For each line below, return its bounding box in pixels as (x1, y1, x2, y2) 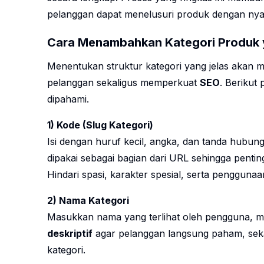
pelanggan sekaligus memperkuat (47, 77, 200, 89)
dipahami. (47, 93, 89, 105)
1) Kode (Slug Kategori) (47, 119, 153, 131)
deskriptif (47, 227, 93, 240)
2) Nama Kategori (47, 194, 129, 207)
